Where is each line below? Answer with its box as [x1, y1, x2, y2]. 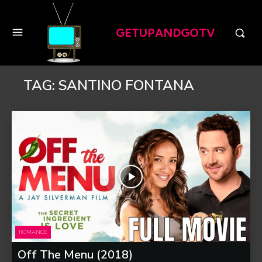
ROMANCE [19, 228, 47, 237]
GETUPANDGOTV [115, 25, 215, 40]
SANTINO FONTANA [58, 75, 194, 95]
